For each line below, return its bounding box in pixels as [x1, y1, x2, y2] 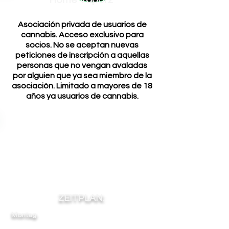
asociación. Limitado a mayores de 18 [12, 82, 152, 90]
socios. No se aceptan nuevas [26, 41, 139, 49]
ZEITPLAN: [58, 193, 104, 203]
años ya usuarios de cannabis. [26, 92, 139, 100]
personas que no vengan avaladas [17, 61, 147, 70]
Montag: [11, 210, 38, 219]
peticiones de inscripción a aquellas [15, 51, 149, 59]
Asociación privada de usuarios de [17, 20, 147, 29]
